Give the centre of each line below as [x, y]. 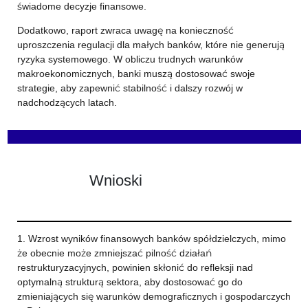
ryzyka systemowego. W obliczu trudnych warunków [130, 59]
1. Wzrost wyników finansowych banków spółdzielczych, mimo [151, 239]
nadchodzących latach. [67, 102]
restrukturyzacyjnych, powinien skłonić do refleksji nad [135, 267]
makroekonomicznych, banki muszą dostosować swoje [136, 74]
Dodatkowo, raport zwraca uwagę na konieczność [125, 30]
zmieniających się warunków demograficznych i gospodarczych [154, 296]
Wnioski [115, 180]
